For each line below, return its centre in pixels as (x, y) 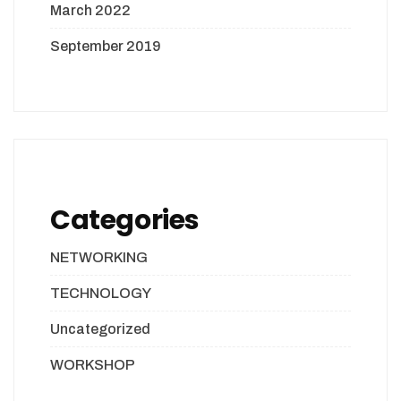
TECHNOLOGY (101, 294)
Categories (125, 221)
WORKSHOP (93, 365)
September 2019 (106, 47)
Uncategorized (100, 329)
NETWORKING (99, 258)
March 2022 (90, 11)
